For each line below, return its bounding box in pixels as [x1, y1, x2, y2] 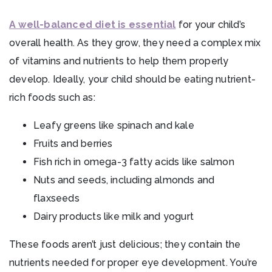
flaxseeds [33, 192, 80, 205]
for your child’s [175, 19, 246, 31]
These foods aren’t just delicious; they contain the [9, 239, 241, 251]
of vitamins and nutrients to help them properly [9, 55, 229, 67]
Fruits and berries [33, 138, 113, 150]
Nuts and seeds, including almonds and [33, 174, 215, 186]
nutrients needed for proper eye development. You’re [9, 257, 258, 269]
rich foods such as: [9, 92, 95, 104]
